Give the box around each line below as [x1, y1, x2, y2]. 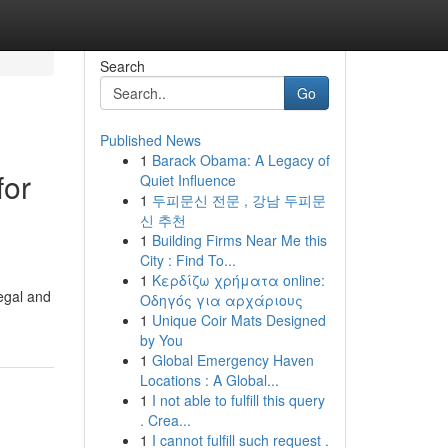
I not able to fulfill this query [151, 390, 325, 410]
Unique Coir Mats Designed [151, 310, 326, 330]
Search [99, 56, 145, 76]
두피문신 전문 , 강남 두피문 [151, 190, 326, 210]
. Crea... [139, 410, 191, 430]
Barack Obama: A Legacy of [151, 150, 330, 170]
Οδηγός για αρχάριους [139, 290, 303, 310]
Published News [99, 130, 201, 150]
